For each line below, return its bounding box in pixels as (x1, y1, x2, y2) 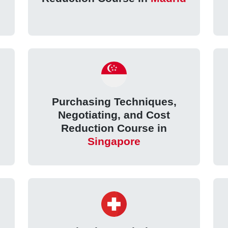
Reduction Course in (61, 122, 167, 134)
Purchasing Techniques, (51, 96, 177, 108)
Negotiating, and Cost (58, 109, 170, 121)
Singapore (88, 135, 140, 148)
